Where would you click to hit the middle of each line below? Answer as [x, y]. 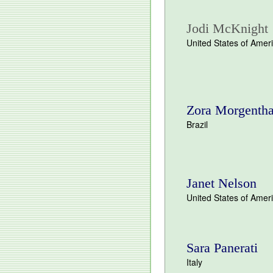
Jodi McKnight [227, 28]
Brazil [197, 124]
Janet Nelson [222, 183]
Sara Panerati [222, 248]
